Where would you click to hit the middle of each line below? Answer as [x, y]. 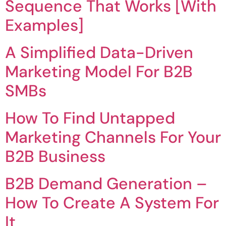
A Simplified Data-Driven [99, 53]
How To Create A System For [112, 203]
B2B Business [55, 157]
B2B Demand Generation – [106, 184]
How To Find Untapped [90, 118]
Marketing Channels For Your [113, 137]
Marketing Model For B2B [99, 72]
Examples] [44, 25]
